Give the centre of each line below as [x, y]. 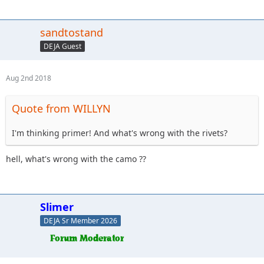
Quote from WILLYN [61, 108]
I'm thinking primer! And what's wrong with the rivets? [120, 133]
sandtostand [72, 32]
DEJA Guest [62, 46]
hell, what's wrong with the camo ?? [76, 159]
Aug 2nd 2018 [29, 78]
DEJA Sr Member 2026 [80, 220]
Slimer [57, 207]
